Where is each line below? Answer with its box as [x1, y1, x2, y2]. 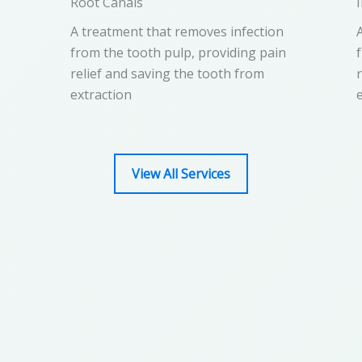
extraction [70, 85, 133, 103]
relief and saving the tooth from [70, 64, 265, 82]
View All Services [132, 164, 230, 183]
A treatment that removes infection [70, 22, 284, 40]
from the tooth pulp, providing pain [70, 43, 287, 61]
